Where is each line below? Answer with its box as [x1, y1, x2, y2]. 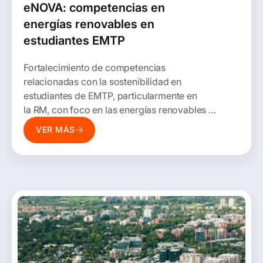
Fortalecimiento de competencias [23, 61, 166, 73]
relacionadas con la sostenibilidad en [23, 75, 182, 87]
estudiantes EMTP [23, 33, 125, 48]
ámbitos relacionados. [23, 117, 119, 130]
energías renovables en [23, 16, 154, 31]
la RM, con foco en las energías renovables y [23, 103, 214, 116]
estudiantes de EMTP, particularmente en [23, 89, 197, 102]
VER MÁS [36, 124, 75, 135]
